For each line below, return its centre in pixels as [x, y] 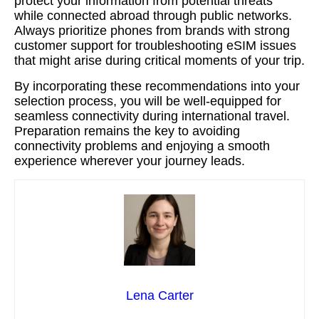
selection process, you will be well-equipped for [148, 101]
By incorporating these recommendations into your [157, 86]
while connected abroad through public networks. [153, 16]
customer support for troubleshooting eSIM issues [155, 46]
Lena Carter [159, 296]
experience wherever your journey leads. [130, 161]
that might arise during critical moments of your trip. [159, 61]
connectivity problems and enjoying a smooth [142, 146]
